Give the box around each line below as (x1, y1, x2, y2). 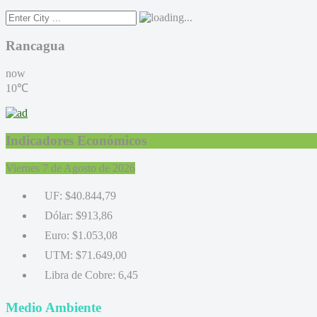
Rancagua (6, 38, 65, 54)
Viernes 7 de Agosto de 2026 (6, 161, 135, 174)
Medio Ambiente (6, 299, 101, 315)
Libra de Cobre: (45, 268, 115, 281)
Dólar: (45, 209, 73, 221)
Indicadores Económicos (6, 132, 146, 148)
